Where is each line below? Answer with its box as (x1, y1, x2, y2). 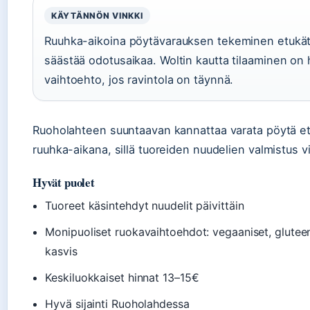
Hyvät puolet (33, 174, 95, 192)
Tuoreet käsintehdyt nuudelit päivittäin (45, 199, 244, 213)
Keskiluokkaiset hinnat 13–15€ (45, 271, 199, 285)
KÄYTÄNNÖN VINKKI (51, 10, 143, 21)
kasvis (45, 244, 77, 259)
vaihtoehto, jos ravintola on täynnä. (44, 73, 234, 87)
